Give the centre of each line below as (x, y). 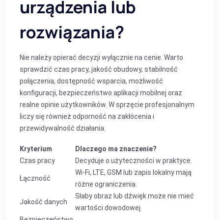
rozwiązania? (72, 32)
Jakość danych (43, 202)
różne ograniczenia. (106, 184)
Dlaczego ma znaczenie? (116, 149)
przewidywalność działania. (63, 128)
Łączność (35, 178)
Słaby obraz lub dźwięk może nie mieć (135, 196)
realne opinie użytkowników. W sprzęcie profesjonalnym (107, 105)
